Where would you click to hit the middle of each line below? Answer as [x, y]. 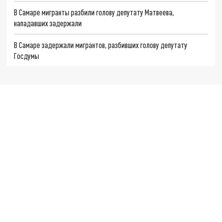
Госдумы [27, 55]
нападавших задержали [48, 23]
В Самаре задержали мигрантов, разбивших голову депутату [101, 45]
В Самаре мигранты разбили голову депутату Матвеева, [94, 12]
